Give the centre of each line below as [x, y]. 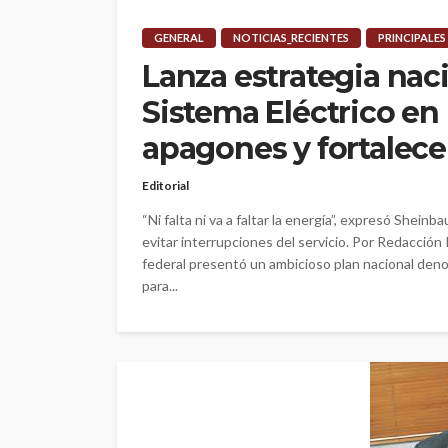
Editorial [165, 186]
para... [160, 286]
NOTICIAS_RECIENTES [291, 38]
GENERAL [179, 38]
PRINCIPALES [412, 38]
